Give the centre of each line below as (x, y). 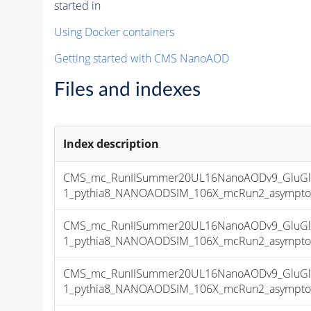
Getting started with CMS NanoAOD (141, 58)
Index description (111, 143)
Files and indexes (127, 89)
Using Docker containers (114, 32)
